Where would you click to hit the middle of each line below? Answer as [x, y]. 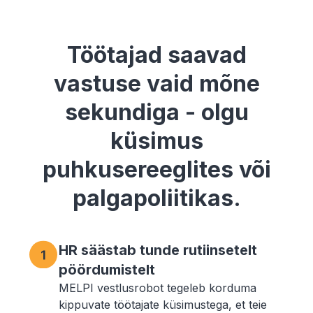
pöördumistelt [107, 270]
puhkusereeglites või [156, 170]
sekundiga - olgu [156, 112]
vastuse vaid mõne [156, 84]
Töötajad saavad [156, 55]
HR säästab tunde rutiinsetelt [158, 250]
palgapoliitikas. [156, 198]
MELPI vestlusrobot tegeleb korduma [158, 288]
